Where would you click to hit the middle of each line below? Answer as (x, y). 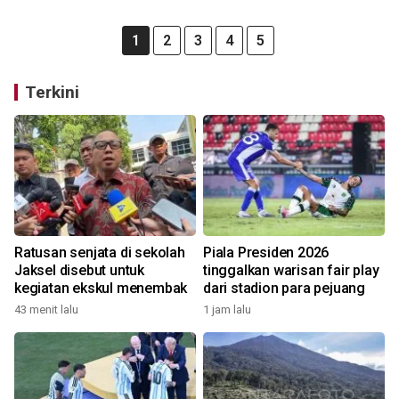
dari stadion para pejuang (284, 288)
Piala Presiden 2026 (266, 252)
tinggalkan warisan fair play (291, 270)
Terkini (52, 92)
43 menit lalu (46, 309)
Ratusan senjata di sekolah (100, 252)
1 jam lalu (227, 309)
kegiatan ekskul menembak (101, 288)
